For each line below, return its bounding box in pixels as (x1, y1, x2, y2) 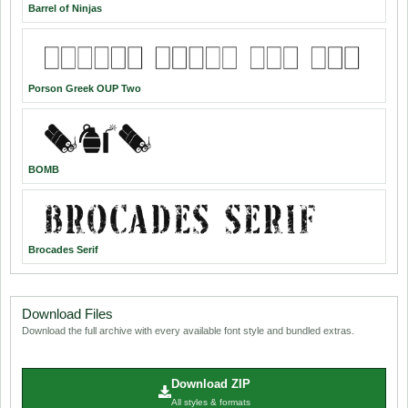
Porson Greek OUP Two (28, 83, 141, 95)
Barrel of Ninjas (28, 2, 102, 14)
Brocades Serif (28, 244, 98, 256)
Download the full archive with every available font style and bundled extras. (22, 325, 354, 337)
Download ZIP (170, 377, 250, 392)
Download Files (22, 306, 113, 322)
